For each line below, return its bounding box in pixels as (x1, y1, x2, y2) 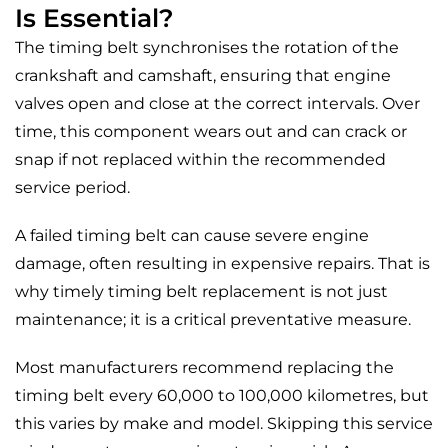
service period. (15, 178, 130, 197)
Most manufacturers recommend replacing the (15, 358, 394, 377)
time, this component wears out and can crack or (15, 122, 407, 141)
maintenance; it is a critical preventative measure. (15, 310, 411, 329)
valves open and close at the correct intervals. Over (15, 94, 420, 113)
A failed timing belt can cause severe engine (15, 226, 369, 245)
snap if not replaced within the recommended (15, 150, 386, 169)
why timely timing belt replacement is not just (15, 282, 388, 301)
